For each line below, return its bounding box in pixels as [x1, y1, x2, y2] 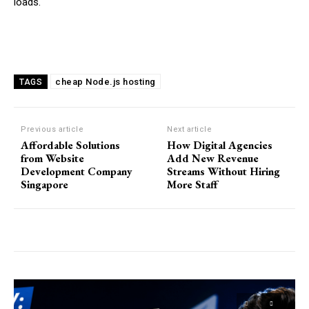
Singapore [21, 177, 68, 192]
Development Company [21, 164, 132, 179]
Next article [167, 125, 212, 134]
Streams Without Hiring [167, 164, 281, 179]
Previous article [21, 125, 83, 134]
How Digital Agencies [167, 138, 273, 153]
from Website [21, 151, 84, 166]
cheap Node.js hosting [55, 77, 156, 88]
